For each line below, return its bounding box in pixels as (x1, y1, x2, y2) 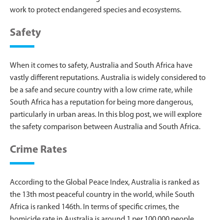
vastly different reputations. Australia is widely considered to (10, 74, 206, 82)
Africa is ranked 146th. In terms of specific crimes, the (10, 203, 179, 211)
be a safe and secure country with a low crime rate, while (10, 86, 192, 94)
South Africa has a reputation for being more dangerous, (10, 98, 193, 107)
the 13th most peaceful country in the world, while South (10, 191, 194, 199)
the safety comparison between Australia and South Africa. (10, 123, 200, 131)
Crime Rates (10, 144, 67, 156)
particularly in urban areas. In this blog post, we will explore (10, 110, 202, 119)
